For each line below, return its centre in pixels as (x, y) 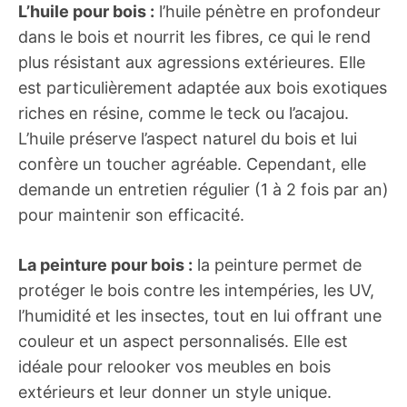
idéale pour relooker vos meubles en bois (174, 367)
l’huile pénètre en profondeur (268, 11)
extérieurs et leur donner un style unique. (175, 392)
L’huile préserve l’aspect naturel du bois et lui (188, 139)
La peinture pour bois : (105, 265)
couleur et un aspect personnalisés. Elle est (183, 341)
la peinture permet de (277, 265)
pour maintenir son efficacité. (131, 215)
